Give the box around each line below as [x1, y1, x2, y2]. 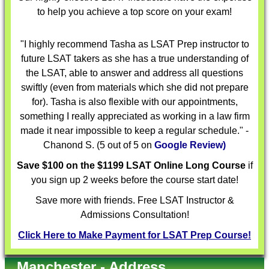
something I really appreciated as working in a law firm [19, 111, 250, 121]
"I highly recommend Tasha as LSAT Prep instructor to [20, 39, 249, 49]
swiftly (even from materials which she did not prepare [20, 82, 249, 92]
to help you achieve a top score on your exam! [37, 7, 232, 17]
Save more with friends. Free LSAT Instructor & [35, 195, 234, 205]
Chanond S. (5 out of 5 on [43, 140, 154, 150]
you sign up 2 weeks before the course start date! [31, 175, 238, 185]
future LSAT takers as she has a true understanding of [20, 53, 249, 64]
